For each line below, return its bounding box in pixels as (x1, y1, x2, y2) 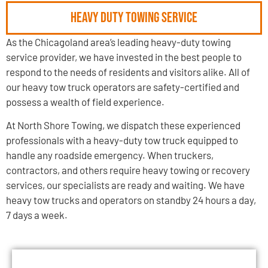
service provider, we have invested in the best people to (6, 51, 242, 63)
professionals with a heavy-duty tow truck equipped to (6, 134, 238, 147)
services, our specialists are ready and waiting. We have (6, 179, 245, 191)
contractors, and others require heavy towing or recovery (6, 164, 250, 176)
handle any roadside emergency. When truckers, (6, 149, 214, 162)
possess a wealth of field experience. (6, 96, 165, 108)
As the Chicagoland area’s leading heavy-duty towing (6, 36, 231, 48)
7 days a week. (6, 209, 68, 221)
